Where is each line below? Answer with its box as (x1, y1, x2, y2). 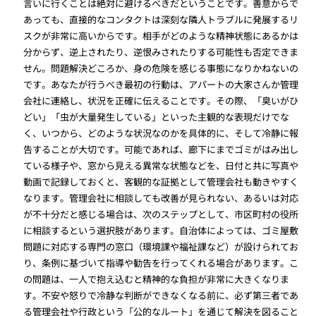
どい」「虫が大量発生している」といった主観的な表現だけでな (23, 110, 290, 124)
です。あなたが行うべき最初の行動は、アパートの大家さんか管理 (23, 78, 299, 92)
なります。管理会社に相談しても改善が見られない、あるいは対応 (23, 191, 299, 205)
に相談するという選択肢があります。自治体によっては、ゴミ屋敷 (23, 224, 299, 238)
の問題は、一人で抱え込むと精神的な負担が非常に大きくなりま (23, 272, 290, 286)
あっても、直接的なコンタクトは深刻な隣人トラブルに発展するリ (23, 13, 299, 27)
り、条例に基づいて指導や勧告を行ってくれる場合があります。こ (23, 256, 299, 270)
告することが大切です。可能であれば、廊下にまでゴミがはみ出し (23, 142, 299, 157)
